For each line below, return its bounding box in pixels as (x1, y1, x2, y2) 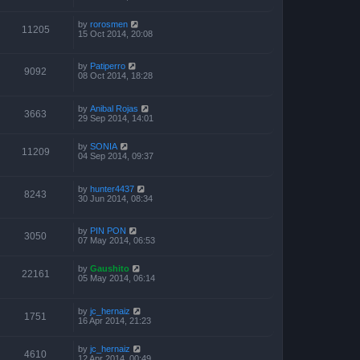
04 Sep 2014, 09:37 (78, 150, 153, 161)
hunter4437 (90, 183, 134, 194)
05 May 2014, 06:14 (78, 273, 155, 284)
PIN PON (90, 226, 126, 236)
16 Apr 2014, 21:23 (78, 315, 151, 325)
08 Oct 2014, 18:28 (78, 71, 153, 81)
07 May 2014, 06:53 (78, 235, 155, 246)
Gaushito (90, 264, 129, 274)
